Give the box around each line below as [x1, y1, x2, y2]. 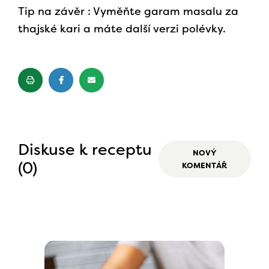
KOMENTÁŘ [182, 160, 228, 171]
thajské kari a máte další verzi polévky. [18, 22, 226, 37]
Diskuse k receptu [18, 139, 152, 160]
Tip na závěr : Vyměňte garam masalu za [18, 4, 238, 19]
